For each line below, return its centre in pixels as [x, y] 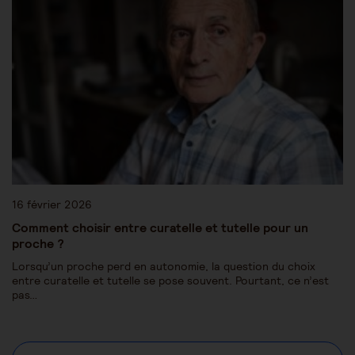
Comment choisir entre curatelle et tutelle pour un [160, 227]
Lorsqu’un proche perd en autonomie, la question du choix [164, 266]
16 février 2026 [52, 204]
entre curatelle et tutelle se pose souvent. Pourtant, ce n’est [170, 280]
